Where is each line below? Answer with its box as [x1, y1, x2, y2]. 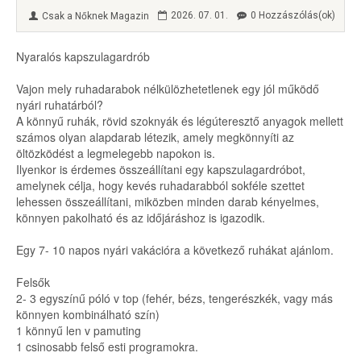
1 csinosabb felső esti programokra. [16, 338, 198, 355]
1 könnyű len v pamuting [16, 322, 141, 339]
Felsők [16, 274, 50, 291]
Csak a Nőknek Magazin [42, 10, 149, 23]
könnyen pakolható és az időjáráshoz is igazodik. [16, 210, 265, 226]
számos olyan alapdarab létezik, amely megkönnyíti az [16, 129, 294, 146]
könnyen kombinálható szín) [16, 306, 160, 323]
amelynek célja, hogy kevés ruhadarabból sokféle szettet [16, 177, 305, 194]
